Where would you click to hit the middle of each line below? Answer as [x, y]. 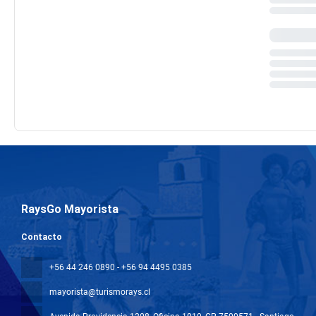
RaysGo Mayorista [70, 209]
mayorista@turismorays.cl [100, 292]
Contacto [42, 237]
